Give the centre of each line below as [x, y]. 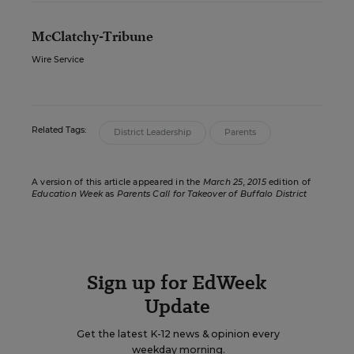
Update [177, 306]
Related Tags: [59, 130]
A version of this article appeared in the [117, 182]
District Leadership [153, 132]
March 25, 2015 [234, 182]
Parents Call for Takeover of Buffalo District [212, 194]
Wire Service [58, 60]
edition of [288, 182]
